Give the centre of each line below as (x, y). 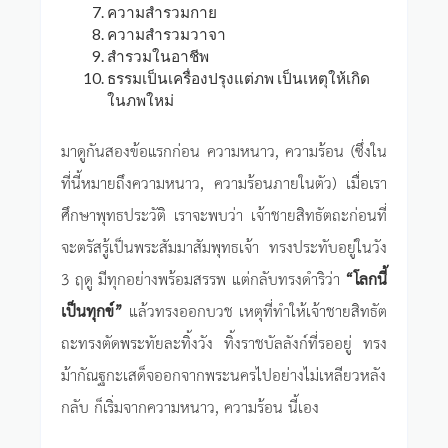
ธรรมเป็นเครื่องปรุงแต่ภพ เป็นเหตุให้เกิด (239, 78)
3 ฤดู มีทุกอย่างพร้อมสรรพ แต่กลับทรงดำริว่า (203, 278)
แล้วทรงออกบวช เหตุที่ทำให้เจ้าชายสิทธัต (255, 310)
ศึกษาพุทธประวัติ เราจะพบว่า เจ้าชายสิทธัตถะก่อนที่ (224, 214)
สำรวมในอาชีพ (158, 56)
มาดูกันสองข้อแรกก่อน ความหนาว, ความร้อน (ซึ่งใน (224, 150)
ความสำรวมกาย (162, 12)
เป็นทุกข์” (92, 310)
